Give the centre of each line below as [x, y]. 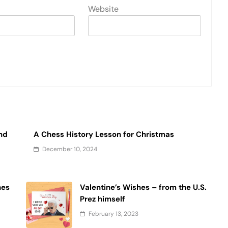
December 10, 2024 [70, 149]
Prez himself [103, 199]
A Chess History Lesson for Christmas [104, 134]
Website [104, 9]
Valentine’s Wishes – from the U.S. [144, 187]
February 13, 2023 [114, 213]
